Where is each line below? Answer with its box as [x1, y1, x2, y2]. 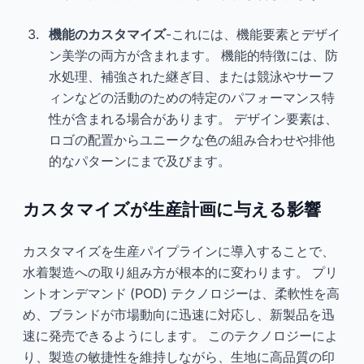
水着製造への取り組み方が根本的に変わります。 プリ [23, 263, 338, 280]
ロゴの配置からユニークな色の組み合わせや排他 [49, 131, 335, 148]
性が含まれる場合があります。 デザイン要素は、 [49, 110, 338, 127]
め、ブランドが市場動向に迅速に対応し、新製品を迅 [23, 305, 335, 323]
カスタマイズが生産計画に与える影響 [23, 198, 321, 219]
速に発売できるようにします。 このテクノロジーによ [23, 327, 338, 344]
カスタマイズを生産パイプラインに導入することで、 [23, 242, 335, 259]
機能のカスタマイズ [49, 25, 166, 42]
